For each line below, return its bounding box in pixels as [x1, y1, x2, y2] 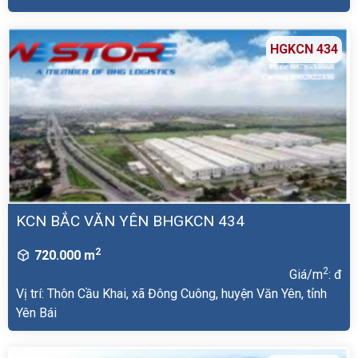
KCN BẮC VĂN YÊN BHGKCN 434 [16, 212, 245, 230]
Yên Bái [16, 305, 57, 320]
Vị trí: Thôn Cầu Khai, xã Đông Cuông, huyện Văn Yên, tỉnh [16, 286, 327, 301]
